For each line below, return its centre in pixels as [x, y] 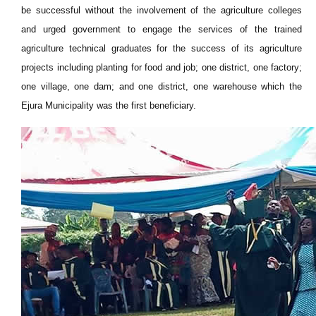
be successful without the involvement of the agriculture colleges [162, 10]
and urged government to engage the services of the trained [162, 29]
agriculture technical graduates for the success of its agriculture [162, 48]
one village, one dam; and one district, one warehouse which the [162, 86]
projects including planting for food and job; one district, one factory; [162, 67]
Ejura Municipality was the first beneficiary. [109, 105]
